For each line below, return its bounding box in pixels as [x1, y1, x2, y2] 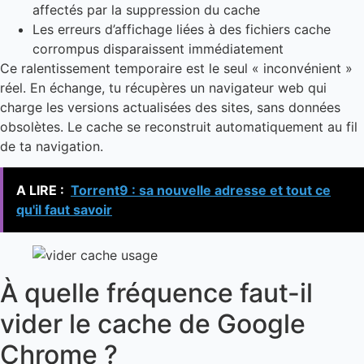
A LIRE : [16, 181, 64, 198]
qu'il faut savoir [16, 201, 112, 218]
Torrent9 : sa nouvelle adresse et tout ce [71, 181, 331, 198]
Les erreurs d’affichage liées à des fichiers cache [32, 20, 331, 37]
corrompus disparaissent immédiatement [32, 40, 284, 57]
